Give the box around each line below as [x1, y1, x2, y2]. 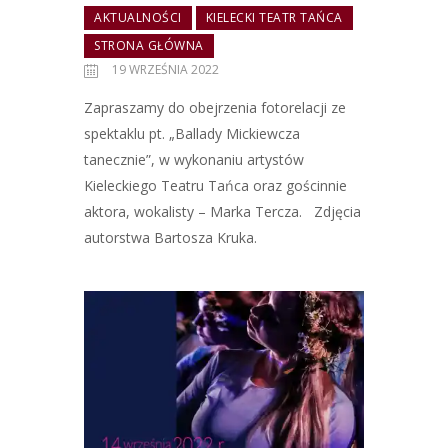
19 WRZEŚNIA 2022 [112, 61, 220, 79]
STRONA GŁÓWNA [94, 37, 204, 55]
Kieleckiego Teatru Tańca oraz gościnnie [84, 175, 347, 195]
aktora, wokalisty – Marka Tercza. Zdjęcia [84, 201, 361, 221]
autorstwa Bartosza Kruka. [84, 227, 257, 247]
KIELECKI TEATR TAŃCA [205, 9, 343, 27]
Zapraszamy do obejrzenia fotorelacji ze [84, 97, 346, 117]
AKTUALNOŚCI [94, 9, 182, 27]
